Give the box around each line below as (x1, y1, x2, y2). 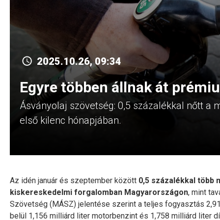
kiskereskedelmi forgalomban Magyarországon (10, 188, 188, 197)
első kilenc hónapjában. (20, 114, 121, 126)
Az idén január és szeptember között (10, 176, 138, 185)
